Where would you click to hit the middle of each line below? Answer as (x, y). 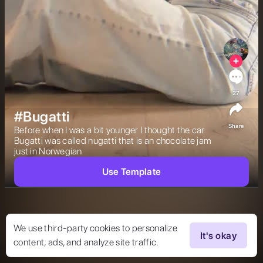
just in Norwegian (50, 151)
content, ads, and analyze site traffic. (86, 242)
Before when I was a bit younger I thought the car (109, 130)
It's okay (218, 235)
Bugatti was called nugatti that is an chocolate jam (113, 141)
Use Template (131, 172)
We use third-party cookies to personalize (96, 228)
